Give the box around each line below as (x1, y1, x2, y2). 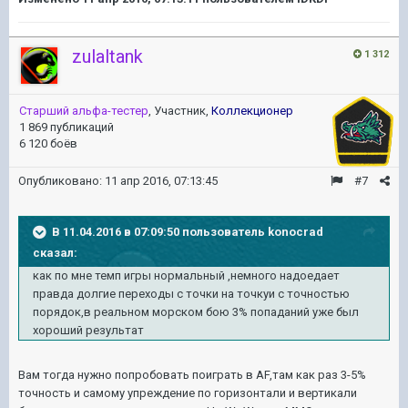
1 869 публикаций (19, 119, 114, 134)
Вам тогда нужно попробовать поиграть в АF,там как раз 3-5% (18, 367, 366, 382)
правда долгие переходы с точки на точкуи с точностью (33, 286, 350, 301)
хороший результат (33, 322, 144, 337)
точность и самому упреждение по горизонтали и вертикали (18, 385, 357, 400)
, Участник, (148, 103, 211, 117)
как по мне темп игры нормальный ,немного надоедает (33, 268, 340, 282)
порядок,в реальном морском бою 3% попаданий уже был (33, 304, 359, 319)
